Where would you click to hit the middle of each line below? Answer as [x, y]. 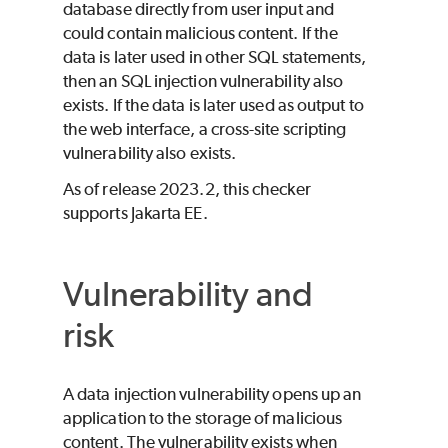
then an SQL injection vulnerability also [203, 81]
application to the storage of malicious [203, 417]
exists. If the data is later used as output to [213, 105]
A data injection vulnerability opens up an [212, 393]
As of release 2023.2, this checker [187, 189]
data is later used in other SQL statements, [215, 57]
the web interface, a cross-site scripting [205, 129]
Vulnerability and [188, 294]
